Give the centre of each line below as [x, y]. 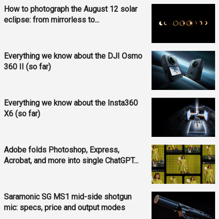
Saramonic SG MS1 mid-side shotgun [68, 197]
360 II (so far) [27, 66]
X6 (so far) [22, 113]
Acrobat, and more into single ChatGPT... [71, 160]
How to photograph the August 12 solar [71, 9]
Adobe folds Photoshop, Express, [62, 150]
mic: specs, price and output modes [65, 207]
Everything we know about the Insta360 [71, 103]
